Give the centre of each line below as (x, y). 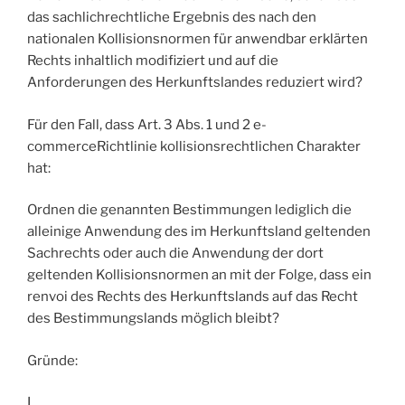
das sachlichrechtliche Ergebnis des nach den (172, 18)
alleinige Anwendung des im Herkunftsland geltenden (199, 232)
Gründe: (52, 360)
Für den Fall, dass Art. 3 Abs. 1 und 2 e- (147, 124)
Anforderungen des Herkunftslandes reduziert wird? (195, 83)
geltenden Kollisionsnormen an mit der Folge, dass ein (199, 275)
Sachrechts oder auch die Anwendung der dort (175, 254)
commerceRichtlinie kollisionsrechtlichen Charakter (194, 146)
